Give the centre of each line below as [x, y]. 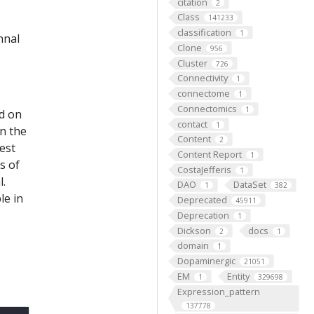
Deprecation [203, 215]
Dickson [194, 230]
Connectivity [202, 78]
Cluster [192, 63]
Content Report [209, 154]
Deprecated [202, 200]
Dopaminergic [206, 261]
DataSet [250, 185]
